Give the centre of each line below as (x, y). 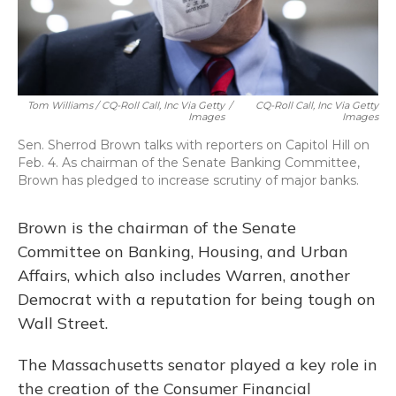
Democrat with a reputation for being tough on (197, 299)
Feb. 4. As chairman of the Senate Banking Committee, (189, 163)
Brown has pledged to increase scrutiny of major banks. (188, 180)
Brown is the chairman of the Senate (157, 228)
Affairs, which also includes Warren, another (184, 275)
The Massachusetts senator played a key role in (198, 365)
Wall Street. (63, 323)
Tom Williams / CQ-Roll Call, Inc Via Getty (126, 105)
